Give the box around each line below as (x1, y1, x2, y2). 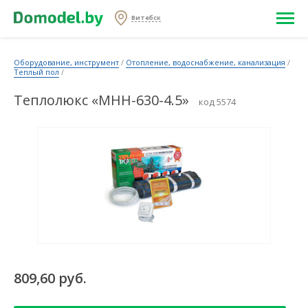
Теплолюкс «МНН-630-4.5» (14, 91, 189, 109)
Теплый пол (14, 67, 59, 77)
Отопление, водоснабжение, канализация (126, 57, 285, 67)
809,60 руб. (14, 269, 87, 287)
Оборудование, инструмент (14, 57, 119, 67)
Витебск (131, 13, 161, 23)
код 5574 (199, 96, 236, 108)
